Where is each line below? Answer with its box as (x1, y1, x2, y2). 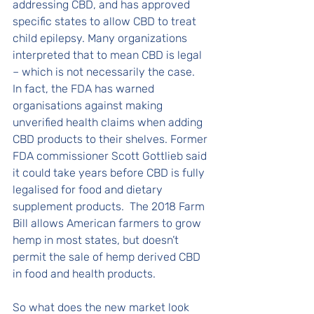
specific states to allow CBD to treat (13, 15, 199, 28)
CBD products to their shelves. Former (13, 132, 210, 146)
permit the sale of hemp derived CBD (13, 250, 203, 264)
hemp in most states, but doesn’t (13, 233, 182, 247)
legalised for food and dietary (13, 183, 165, 196)
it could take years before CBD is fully (13, 166, 207, 179)
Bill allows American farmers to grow (13, 217, 204, 230)
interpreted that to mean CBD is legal (13, 48, 205, 62)
